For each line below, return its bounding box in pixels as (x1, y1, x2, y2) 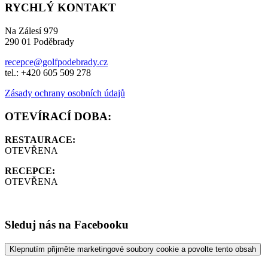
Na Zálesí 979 (5, 26, 58, 36)
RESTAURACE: (5, 134, 75, 145)
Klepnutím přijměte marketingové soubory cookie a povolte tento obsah (10, 245, 256, 254)
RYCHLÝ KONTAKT (5, 1, 116, 14)
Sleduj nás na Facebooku (5, 218, 129, 232)
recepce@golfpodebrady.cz (5, 57, 108, 68)
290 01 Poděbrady (5, 36, 74, 47)
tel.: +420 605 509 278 (5, 68, 91, 78)
